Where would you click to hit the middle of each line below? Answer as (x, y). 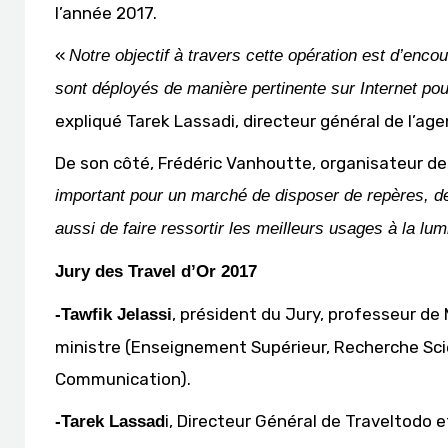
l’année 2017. (106, 13)
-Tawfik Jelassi (113, 314)
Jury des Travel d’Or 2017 (156, 271)
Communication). (123, 379)
